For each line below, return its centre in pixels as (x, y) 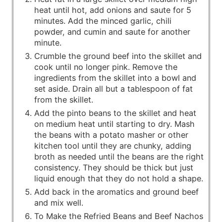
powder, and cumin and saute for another (112, 31)
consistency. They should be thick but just (114, 167)
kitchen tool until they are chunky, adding (113, 145)
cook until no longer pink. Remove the (106, 67)
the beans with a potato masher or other (111, 135)
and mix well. (59, 202)
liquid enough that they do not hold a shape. (119, 178)
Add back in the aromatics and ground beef (116, 192)
